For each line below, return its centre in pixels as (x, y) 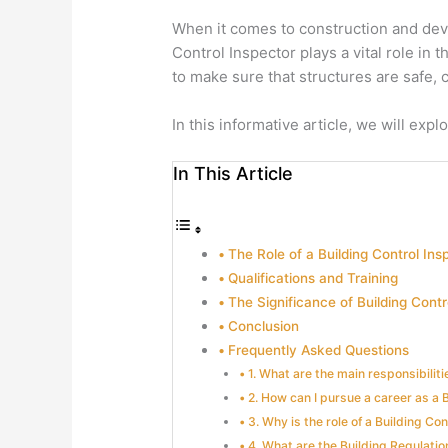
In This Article (233, 174)
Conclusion (263, 325)
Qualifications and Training (312, 277)
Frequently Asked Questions (318, 349)
